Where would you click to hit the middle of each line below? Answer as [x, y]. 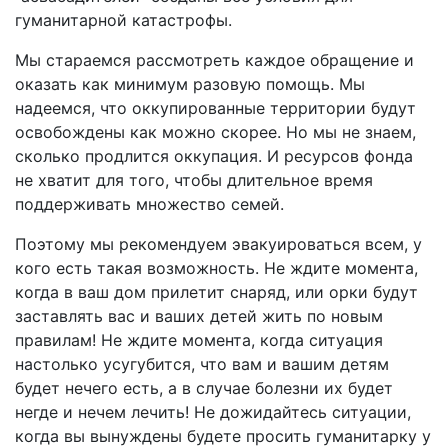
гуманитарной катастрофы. [123, 20]
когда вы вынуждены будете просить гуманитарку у [223, 436]
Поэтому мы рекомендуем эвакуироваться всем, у [218, 244]
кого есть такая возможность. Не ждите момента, [216, 268]
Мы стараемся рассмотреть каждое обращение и [214, 60]
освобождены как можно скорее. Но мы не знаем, [215, 132]
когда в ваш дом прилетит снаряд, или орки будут [216, 292]
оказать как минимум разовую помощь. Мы [190, 84]
